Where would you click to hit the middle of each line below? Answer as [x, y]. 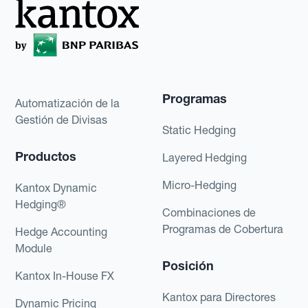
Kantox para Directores [219, 297]
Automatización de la [68, 103]
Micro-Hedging [199, 185]
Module [34, 248]
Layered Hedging [205, 157]
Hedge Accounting [62, 231]
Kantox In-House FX [65, 275]
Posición [188, 265]
